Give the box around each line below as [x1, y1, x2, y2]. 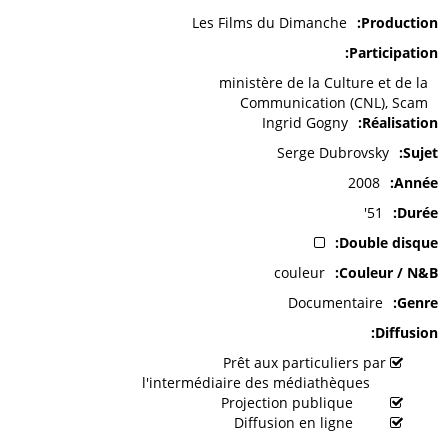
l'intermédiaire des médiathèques [142, 373, 374, 393]
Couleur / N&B [339, 263, 438, 283]
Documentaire [288, 293, 383, 313]
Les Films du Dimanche [192, 13, 347, 33]
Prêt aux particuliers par [223, 353, 386, 373]
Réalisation [362, 113, 438, 133]
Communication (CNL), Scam [240, 93, 428, 113]
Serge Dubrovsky [277, 143, 389, 163]
